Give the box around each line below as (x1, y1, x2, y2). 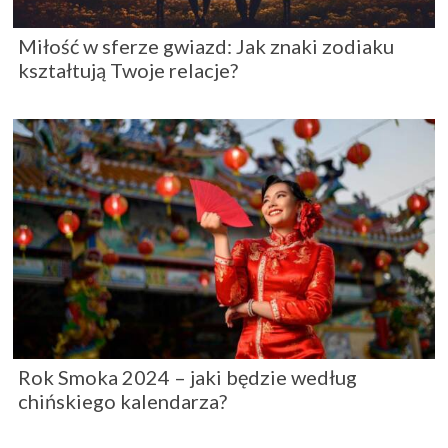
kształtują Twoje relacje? (18, 58, 238, 83)
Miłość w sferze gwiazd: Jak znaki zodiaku (18, 34, 394, 59)
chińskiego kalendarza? (18, 388, 227, 413)
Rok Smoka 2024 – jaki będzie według (18, 364, 357, 389)
